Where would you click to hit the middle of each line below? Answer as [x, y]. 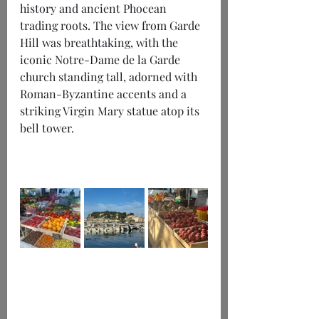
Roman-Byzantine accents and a [105, 94]
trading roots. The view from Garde [111, 26]
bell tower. [47, 128]
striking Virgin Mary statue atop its [111, 111]
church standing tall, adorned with [110, 77]
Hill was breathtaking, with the [100, 43]
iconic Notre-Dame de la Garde [101, 60]
